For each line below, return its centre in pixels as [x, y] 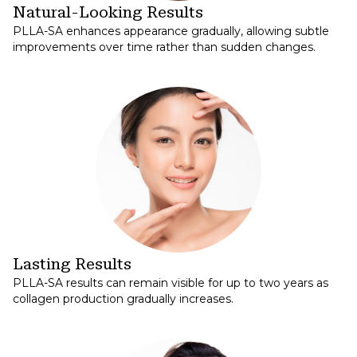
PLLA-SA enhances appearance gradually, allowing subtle [171, 31]
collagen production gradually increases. [123, 298]
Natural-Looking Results [108, 12]
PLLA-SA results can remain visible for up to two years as [171, 282]
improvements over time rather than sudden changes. [164, 47]
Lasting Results [72, 263]
